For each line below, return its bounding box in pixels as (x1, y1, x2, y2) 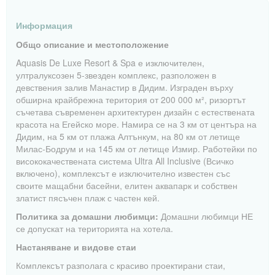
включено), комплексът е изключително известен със (16, 167, 230, 179)
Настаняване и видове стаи (16, 241, 136, 253)
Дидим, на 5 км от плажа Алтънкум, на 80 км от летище (16, 130, 240, 142)
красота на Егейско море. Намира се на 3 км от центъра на (16, 118, 257, 130)
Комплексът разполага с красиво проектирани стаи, (16, 259, 225, 271)
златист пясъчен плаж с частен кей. (16, 192, 160, 204)
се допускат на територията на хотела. (16, 222, 173, 234)
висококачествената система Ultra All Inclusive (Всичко (16, 155, 234, 167)
